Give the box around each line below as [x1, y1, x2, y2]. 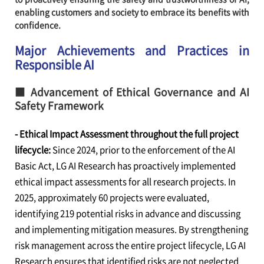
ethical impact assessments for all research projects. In [14, 175, 236, 188]
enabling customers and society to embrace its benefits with [14, 6, 250, 18]
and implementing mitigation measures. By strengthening [14, 223, 248, 236]
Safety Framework [14, 98, 106, 113]
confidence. [14, 19, 61, 31]
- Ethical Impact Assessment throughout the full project [14, 127, 239, 140]
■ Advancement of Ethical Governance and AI [14, 84, 250, 100]
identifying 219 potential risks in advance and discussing [14, 207, 240, 220]
